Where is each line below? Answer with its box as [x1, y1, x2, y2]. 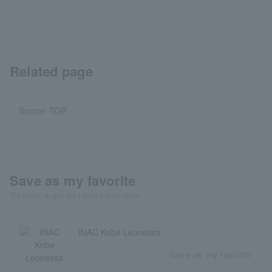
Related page [10, 61, 93, 81]
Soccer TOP [19, 104, 67, 117]
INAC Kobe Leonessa [78, 226, 161, 238]
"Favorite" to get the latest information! [10, 190, 140, 200]
